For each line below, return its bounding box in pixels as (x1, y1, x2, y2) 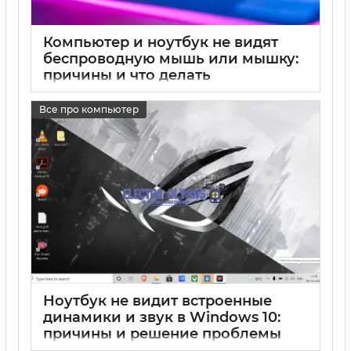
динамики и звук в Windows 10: (43, 308, 280, 326)
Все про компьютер (39, 103, 139, 116)
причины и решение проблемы (43, 324, 281, 342)
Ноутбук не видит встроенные (43, 291, 272, 309)
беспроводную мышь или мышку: (43, 49, 299, 67)
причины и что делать (43, 66, 211, 84)
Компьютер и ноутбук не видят (43, 33, 278, 51)
